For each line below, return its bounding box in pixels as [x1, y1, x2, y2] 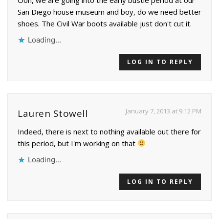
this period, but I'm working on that [18, 138, 137, 148]
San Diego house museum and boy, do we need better [18, 6, 201, 17]
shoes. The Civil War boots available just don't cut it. [18, 18, 192, 28]
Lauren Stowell [18, 107, 88, 120]
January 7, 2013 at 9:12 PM [126, 106, 201, 115]
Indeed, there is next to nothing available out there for [18, 126, 201, 136]
